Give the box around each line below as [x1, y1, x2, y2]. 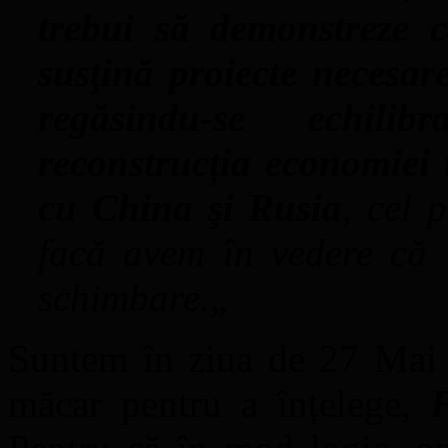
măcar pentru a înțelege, [8, 381, 431, 425]
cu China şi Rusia [38, 185, 343, 229]
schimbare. [38, 275, 210, 319]
